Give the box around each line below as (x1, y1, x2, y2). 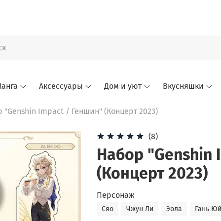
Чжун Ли (126, 204, 153, 213)
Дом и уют (104, 81, 142, 91)
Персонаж (97, 190, 135, 200)
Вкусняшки (163, 81, 204, 91)
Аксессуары (38, 81, 83, 91)
